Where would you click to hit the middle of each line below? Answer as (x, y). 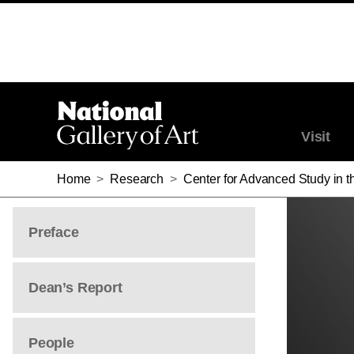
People (51, 343)
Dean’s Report (75, 288)
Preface (54, 232)
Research (137, 179)
